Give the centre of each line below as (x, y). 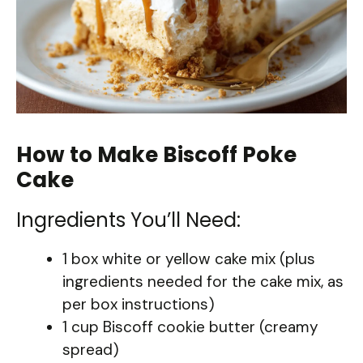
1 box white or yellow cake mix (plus (189, 259)
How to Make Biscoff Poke (156, 155)
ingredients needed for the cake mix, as (203, 282)
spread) (91, 350)
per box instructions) (139, 305)
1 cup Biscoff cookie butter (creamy (190, 327)
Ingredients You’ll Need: (128, 220)
